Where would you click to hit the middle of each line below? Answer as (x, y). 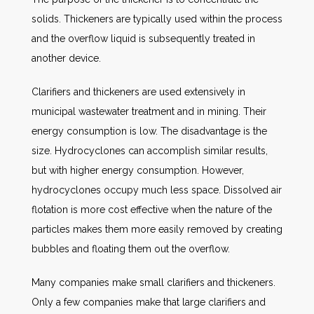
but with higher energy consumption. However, (138, 170)
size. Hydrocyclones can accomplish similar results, (150, 151)
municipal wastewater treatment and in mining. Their (149, 111)
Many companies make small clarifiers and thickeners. (153, 282)
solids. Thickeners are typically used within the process (157, 19)
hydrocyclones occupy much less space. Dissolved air (157, 190)
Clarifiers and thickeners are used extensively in (138, 92)
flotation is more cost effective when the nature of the (152, 210)
